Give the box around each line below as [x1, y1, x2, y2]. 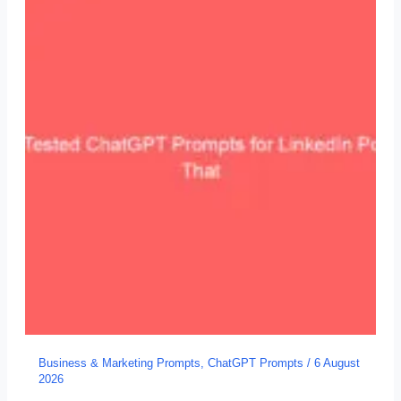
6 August [314, 355, 361, 370]
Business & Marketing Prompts [38, 355, 201, 370]
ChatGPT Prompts [208, 355, 304, 370]
